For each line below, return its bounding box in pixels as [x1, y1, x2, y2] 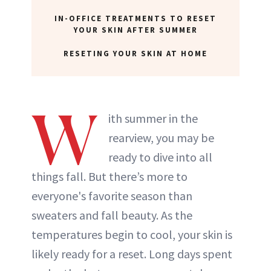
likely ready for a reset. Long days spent [31, 246, 232, 261]
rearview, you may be [108, 129, 214, 145]
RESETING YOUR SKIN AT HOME [64, 48, 207, 59]
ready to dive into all [108, 149, 212, 165]
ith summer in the [108, 110, 198, 126]
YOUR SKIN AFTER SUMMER [73, 24, 198, 35]
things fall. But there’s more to [31, 168, 188, 184]
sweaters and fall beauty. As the [31, 207, 192, 223]
